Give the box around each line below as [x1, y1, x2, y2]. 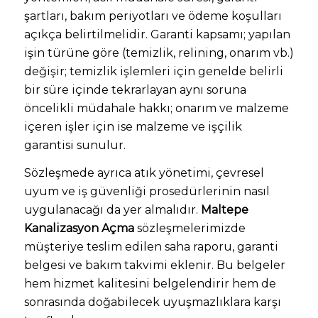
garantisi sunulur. [23, 138, 126, 152]
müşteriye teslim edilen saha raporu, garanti [23, 240, 278, 254]
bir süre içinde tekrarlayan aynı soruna [23, 82, 246, 97]
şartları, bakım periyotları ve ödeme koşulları [23, 9, 282, 23]
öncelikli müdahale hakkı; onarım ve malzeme [23, 101, 289, 115]
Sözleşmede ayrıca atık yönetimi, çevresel [23, 166, 264, 180]
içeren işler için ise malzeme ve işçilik [23, 119, 242, 133]
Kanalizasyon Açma [23, 221, 134, 236]
